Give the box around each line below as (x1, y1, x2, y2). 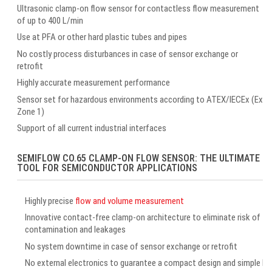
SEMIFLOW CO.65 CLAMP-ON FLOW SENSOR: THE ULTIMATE (17, 152, 260, 164)
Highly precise (25, 195, 75, 206)
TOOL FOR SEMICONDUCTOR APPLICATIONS (17, 162, 197, 174)
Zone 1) (17, 106, 44, 117)
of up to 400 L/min (17, 15, 83, 26)
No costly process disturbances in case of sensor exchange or (17, 48, 238, 59)
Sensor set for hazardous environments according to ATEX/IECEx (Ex (17, 93, 263, 105)
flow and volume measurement (75, 195, 184, 206)
